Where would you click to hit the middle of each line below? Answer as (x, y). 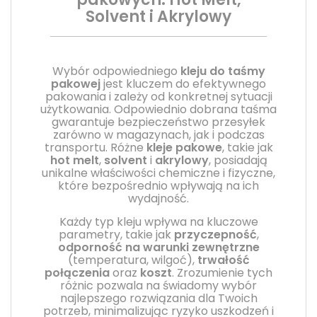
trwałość (223, 260)
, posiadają (238, 160)
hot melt (74, 160)
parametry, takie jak (116, 234)
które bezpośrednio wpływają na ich (158, 185)
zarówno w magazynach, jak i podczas (158, 134)
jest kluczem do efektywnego (183, 83)
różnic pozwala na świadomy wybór (158, 285)
